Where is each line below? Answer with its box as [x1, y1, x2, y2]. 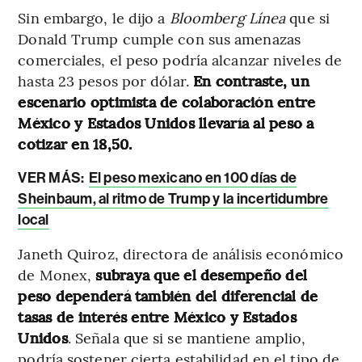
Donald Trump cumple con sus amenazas [18, 27, 301, 48]
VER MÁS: [18, 168, 87, 187]
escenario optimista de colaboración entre [18, 90, 316, 112]
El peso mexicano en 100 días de [88, 168, 297, 187]
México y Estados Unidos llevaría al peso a [18, 112, 314, 133]
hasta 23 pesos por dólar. [18, 69, 193, 90]
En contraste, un [193, 69, 309, 90]
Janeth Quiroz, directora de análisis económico [18, 242, 343, 263]
